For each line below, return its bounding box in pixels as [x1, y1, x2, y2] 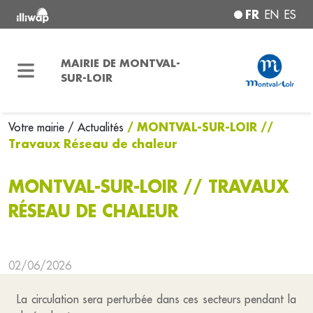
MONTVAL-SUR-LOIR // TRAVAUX [8, 176, 289, 197]
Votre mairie [8, 120, 68, 134]
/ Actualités [68, 120, 124, 134]
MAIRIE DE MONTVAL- [60, 56, 180, 70]
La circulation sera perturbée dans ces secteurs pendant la [17, 292, 296, 306]
